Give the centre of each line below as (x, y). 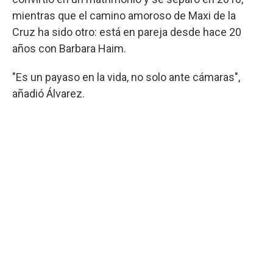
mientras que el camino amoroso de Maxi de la (124, 15)
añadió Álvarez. (48, 93)
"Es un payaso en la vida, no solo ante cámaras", (126, 77)
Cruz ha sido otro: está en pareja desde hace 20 (127, 32)
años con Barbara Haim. (69, 48)
